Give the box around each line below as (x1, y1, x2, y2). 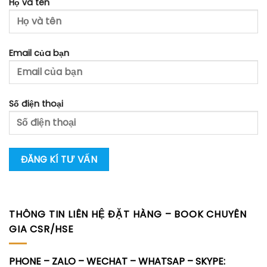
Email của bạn (9, 46, 69, 59)
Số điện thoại (9, 97, 63, 110)
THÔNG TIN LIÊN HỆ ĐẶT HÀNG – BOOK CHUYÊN (9, 207, 247, 221)
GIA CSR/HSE (9, 222, 74, 236)
